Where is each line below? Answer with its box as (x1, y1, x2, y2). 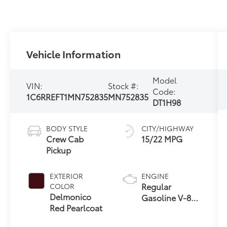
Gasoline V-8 (141, 191, 191, 203)
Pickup (46, 143, 71, 156)
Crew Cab (46, 132, 84, 144)
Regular (141, 180, 171, 192)
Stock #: (108, 79, 139, 91)
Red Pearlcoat (50, 201, 103, 213)
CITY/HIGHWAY (141, 123, 194, 133)
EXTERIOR (50, 170, 84, 181)
